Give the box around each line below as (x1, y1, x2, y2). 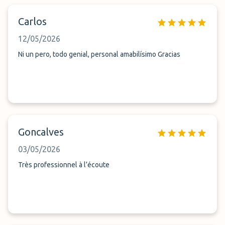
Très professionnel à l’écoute (18, 161, 109, 169)
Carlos (18, 16, 47, 27)
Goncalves (18, 126, 64, 138)
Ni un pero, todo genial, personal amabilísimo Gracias (158, 50, 180, 58)
